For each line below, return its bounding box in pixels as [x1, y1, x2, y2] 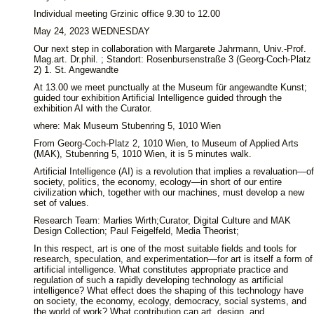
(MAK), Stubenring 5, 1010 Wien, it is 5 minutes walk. [34, 149, 252, 159]
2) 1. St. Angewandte [34, 64, 118, 75]
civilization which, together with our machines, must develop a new [34, 187, 304, 198]
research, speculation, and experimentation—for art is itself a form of [34, 254, 313, 264]
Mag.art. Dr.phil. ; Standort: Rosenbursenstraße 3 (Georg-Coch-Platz [34, 54, 311, 64]
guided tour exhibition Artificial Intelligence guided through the [34, 93, 282, 103]
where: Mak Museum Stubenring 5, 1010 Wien [34, 121, 221, 131]
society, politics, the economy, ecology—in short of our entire [34, 177, 282, 187]
